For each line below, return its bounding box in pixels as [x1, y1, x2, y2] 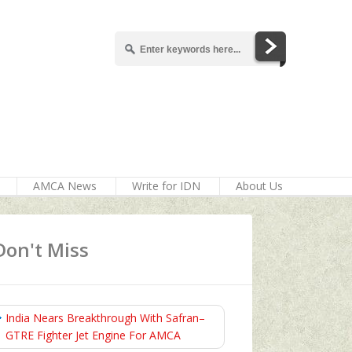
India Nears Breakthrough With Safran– [5, 310, 205, 325]
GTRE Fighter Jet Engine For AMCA [5, 328, 181, 343]
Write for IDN [132, 178, 200, 193]
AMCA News [33, 178, 97, 193]
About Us [236, 178, 283, 193]
